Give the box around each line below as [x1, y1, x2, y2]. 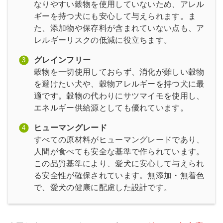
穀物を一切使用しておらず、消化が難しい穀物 [34, 68, 205, 77]
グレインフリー [34, 56, 91, 65]
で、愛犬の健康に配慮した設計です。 [34, 183, 172, 192]
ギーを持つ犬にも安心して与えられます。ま [34, 12, 197, 21]
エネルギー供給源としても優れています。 [34, 104, 189, 112]
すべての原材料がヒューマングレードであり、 [34, 135, 205, 144]
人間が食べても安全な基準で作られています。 [34, 147, 205, 156]
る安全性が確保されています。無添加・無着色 [34, 171, 205, 180]
